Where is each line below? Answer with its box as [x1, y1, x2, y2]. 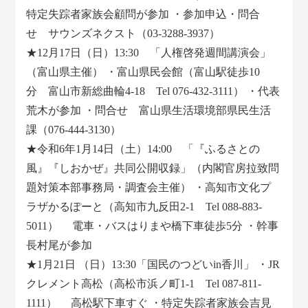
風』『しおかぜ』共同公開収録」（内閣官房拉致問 [26, 162, 280, 175]
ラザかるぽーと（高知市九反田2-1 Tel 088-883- [26, 201, 263, 213]
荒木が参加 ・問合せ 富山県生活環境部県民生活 [26, 104, 272, 117]
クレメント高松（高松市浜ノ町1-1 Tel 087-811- [26, 278, 262, 290]
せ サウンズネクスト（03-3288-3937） [26, 27, 221, 40]
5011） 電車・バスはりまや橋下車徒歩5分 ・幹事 [26, 220, 279, 232]
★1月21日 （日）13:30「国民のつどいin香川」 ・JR [26, 258, 280, 271]
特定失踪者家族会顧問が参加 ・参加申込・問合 [26, 8, 261, 21]
